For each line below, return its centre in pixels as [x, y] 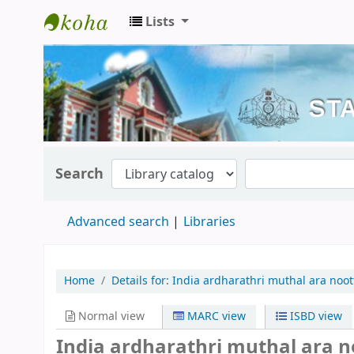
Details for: [142, 281]
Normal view [110, 317]
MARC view [215, 317]
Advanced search [118, 222]
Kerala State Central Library [143, 49]
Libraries [209, 222]
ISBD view [314, 317]
